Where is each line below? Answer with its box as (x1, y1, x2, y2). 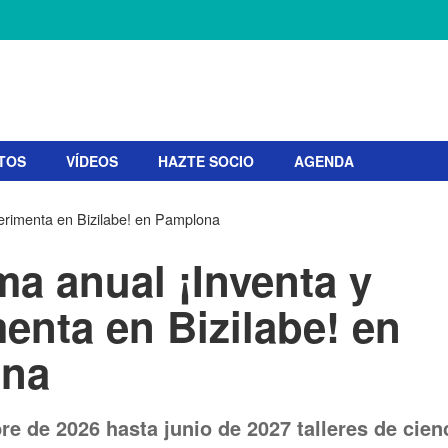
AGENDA (294, 151, 354, 171)
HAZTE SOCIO (158, 151, 254, 171)
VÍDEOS (66, 151, 118, 171)
